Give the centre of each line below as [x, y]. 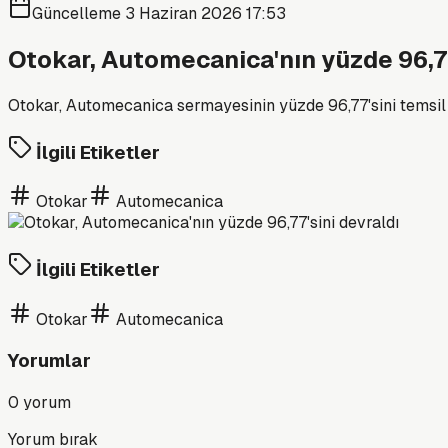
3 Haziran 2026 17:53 [205, 13]
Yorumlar [49, 361]
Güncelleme [78, 13]
